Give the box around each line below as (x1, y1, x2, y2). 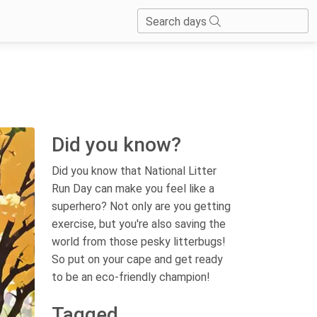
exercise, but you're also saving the (52, 217, 226, 231)
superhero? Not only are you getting (52, 199, 231, 213)
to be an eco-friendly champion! (52, 270, 210, 284)
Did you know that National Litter (52, 163, 217, 178)
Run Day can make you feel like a (52, 181, 214, 195)
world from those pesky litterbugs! (52, 234, 226, 248)
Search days (146, 15, 209, 29)
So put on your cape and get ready (52, 252, 223, 266)
